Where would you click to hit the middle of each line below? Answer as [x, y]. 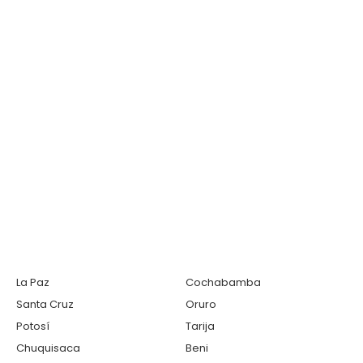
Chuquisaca [48, 348]
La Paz [33, 283]
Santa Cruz [45, 305]
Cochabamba [223, 283]
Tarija [200, 327]
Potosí [33, 327]
